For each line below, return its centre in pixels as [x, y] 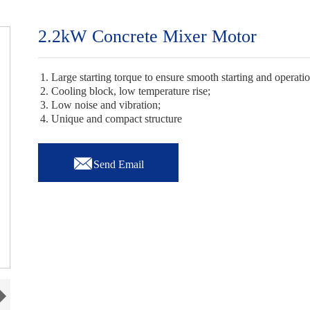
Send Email [119, 164]
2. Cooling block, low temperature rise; [126, 91]
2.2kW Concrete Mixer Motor [148, 36]
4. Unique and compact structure [111, 119]
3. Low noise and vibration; [101, 105]
